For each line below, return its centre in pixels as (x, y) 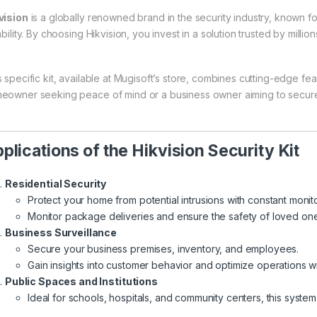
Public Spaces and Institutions (81, 281)
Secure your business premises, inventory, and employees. (163, 248)
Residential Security (56, 183)
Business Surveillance (61, 232)
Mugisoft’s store (150, 78)
